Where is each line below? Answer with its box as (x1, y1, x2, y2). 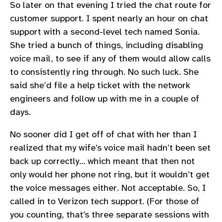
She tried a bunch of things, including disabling (10, 39, 203, 51)
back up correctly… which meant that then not (10, 156, 195, 167)
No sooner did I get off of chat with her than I (10, 129, 197, 140)
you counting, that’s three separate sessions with (10, 209, 209, 221)
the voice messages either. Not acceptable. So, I (10, 182, 206, 194)
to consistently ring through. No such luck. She (10, 66, 199, 77)
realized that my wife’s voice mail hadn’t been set (10, 142, 211, 154)
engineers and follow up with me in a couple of (10, 93, 199, 104)
